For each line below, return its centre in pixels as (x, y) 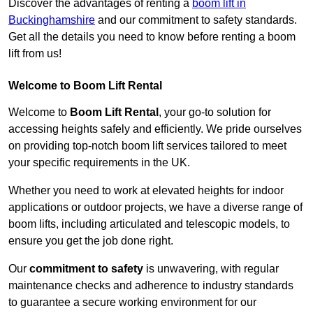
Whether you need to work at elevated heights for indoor (146, 191)
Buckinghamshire (52, 20)
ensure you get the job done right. (91, 241)
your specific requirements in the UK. (99, 163)
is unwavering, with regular (211, 269)
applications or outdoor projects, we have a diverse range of (155, 208)
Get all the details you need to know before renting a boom (152, 37)
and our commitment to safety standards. (196, 20)
